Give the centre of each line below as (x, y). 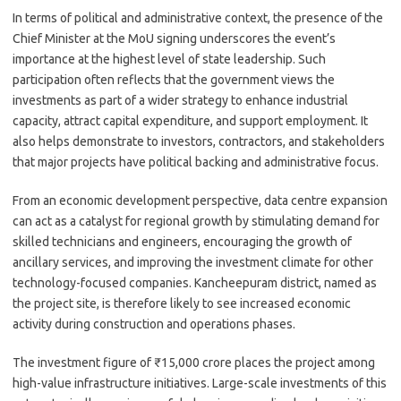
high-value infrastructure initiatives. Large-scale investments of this (200, 383)
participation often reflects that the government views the (174, 80)
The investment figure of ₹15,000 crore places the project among (194, 363)
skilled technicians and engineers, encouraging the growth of (182, 242)
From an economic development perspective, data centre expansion (200, 200)
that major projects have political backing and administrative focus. (196, 162)
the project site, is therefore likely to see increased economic (182, 303)
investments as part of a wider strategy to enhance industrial (180, 100)
